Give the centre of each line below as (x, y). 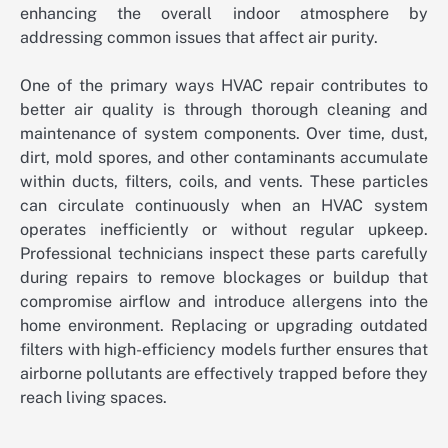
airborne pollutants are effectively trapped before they (224, 374)
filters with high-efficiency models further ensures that (224, 350)
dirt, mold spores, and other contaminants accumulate (224, 158)
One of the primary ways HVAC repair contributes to (224, 86)
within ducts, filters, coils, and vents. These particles (224, 182)
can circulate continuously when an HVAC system (224, 206)
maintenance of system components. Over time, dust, (224, 134)
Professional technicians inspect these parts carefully (224, 254)
